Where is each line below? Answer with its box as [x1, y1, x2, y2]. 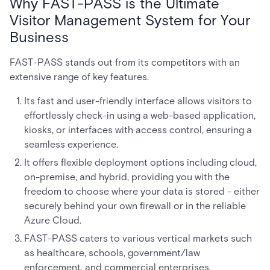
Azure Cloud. [24, 215, 81, 226]
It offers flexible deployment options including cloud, [24, 157, 257, 168]
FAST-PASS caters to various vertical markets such [24, 233, 252, 244]
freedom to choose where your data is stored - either [24, 186, 260, 197]
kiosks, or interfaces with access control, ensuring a [24, 124, 252, 136]
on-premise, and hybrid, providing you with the [24, 171, 230, 183]
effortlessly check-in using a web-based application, [24, 110, 256, 121]
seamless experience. [24, 139, 118, 150]
